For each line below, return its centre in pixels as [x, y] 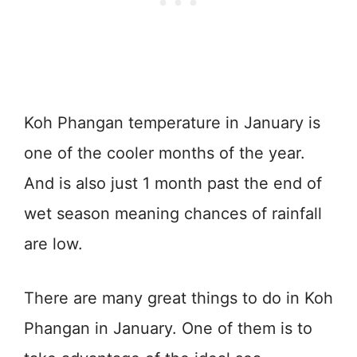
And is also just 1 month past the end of [173, 183]
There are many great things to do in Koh [178, 298]
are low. [53, 243]
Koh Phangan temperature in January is [172, 122]
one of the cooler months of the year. [165, 153]
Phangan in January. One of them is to [168, 328]
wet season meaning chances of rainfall [173, 213]
